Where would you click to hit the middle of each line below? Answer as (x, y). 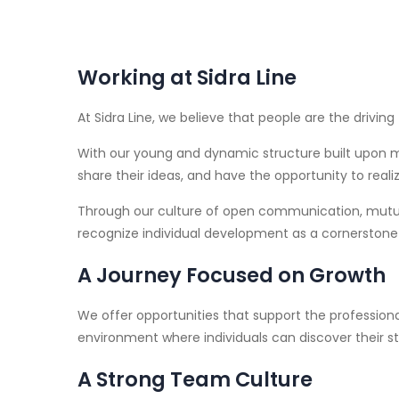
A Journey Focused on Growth (232, 275)
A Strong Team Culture (195, 379)
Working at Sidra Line (187, 77)
